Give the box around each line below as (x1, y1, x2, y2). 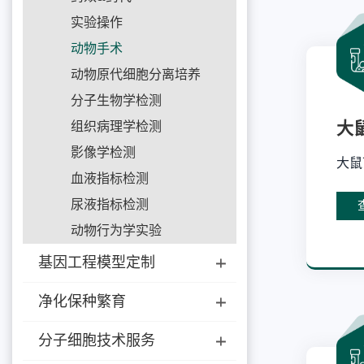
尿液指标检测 (71, 197, 149, 212)
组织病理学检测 (71, 119, 162, 134)
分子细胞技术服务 (38, 332, 156, 349)
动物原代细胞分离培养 (71, 67, 201, 82)
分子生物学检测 (71, 93, 162, 108)
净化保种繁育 (38, 293, 127, 310)
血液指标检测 (71, 171, 149, 186)
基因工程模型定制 (38, 254, 156, 271)
